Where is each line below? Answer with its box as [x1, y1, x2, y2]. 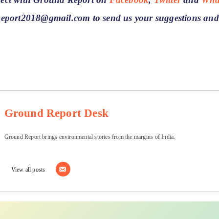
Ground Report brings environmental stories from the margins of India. [4, 132, 175, 140]
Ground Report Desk [4, 107, 109, 119]
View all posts [11, 165, 45, 173]
